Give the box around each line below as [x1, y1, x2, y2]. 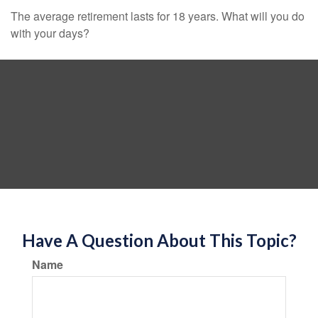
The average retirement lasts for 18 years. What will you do [11, 8, 305, 24]
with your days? [11, 25, 89, 41]
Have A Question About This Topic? [21, 230, 297, 251]
